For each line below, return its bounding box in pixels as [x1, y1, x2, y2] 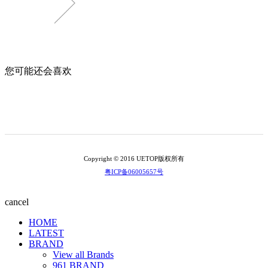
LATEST [29, 227, 64, 238]
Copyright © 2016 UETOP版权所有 [84, 154, 184, 162]
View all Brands [53, 249, 114, 260]
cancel [5, 196, 29, 207]
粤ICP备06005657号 [105, 167, 163, 175]
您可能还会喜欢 [5, 65, 72, 76]
